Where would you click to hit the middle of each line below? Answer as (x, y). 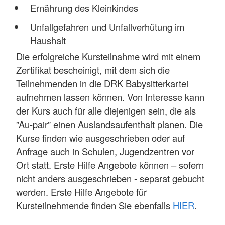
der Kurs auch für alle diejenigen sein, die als (106, 111)
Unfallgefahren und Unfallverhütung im (107, 26)
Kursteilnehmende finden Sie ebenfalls (94, 206)
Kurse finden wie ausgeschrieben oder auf (100, 138)
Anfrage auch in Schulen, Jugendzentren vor (105, 151)
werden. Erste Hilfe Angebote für (81, 192)
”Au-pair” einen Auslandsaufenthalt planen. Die (109, 124)
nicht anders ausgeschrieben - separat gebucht (110, 179)
